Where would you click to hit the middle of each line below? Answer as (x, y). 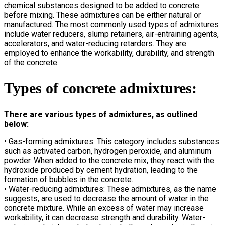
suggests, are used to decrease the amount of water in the (106, 198)
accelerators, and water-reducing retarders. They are (95, 43)
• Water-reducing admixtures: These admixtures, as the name (110, 189)
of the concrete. (31, 62)
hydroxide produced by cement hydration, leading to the (101, 170)
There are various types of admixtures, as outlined (101, 114)
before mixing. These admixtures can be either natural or (102, 15)
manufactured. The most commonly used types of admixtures (111, 24)
